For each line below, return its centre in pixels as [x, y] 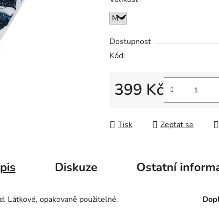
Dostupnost [130, 42]
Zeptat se [177, 125]
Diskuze [76, 167]
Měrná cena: [135, 105]
